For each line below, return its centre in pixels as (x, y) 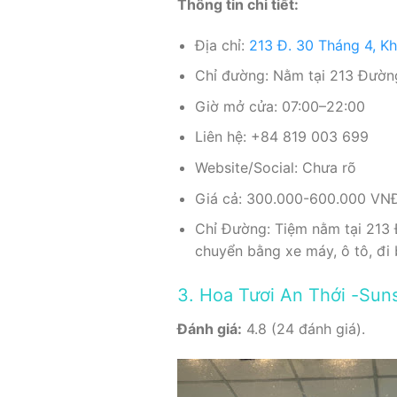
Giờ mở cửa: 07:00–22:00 (280, 106)
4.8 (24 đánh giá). (303, 328)
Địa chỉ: (222, 45)
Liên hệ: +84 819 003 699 (282, 137)
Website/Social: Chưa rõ (276, 167)
